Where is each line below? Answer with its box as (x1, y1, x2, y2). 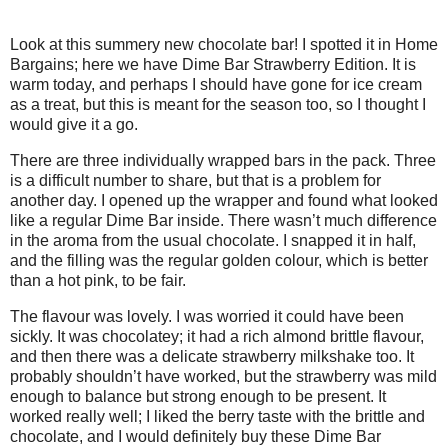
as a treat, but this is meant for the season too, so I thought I (10, 96, 426, 114)
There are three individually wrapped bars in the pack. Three (10, 151, 436, 169)
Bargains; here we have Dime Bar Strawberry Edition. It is (10, 56, 416, 74)
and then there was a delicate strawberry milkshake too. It (10, 347, 414, 365)
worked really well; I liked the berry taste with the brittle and (10, 407, 425, 425)
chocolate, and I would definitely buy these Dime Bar (10, 427, 381, 445)
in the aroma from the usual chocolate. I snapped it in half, (10, 231, 416, 249)
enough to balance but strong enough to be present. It (10, 387, 386, 405)
